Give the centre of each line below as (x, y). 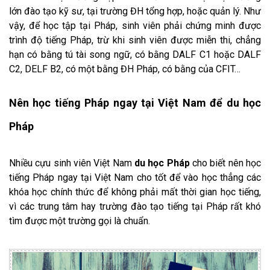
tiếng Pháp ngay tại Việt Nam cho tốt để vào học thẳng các (135, 177)
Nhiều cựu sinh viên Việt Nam (72, 163)
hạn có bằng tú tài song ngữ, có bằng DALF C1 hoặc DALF (135, 54)
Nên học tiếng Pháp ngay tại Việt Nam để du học (135, 102)
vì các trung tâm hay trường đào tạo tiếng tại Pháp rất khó (135, 206)
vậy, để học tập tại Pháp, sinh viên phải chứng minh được (135, 25)
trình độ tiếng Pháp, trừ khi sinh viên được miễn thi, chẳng (135, 40)
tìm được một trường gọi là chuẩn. (81, 221)
